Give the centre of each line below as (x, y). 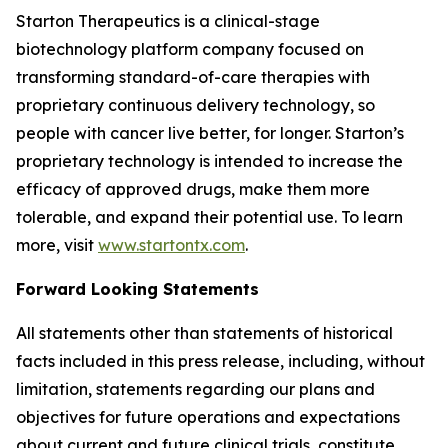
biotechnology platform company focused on (190, 49)
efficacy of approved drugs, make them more (193, 189)
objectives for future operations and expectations (208, 417)
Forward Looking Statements (137, 289)
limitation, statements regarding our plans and (195, 389)
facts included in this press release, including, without (220, 361)
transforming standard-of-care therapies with (193, 77)
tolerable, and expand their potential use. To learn (209, 217)
